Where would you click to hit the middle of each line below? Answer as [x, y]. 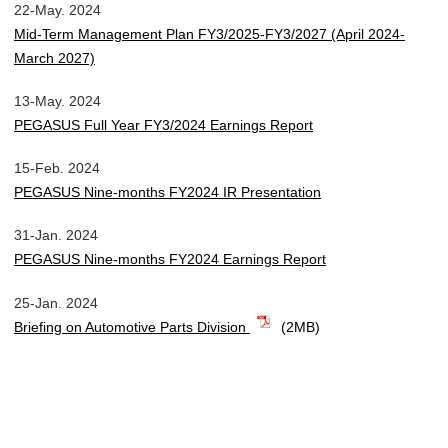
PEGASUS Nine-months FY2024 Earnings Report [170, 259]
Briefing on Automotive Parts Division [132, 326]
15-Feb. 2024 [57, 168]
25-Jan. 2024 [56, 302]
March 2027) [54, 57]
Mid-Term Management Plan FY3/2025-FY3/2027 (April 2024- [209, 33]
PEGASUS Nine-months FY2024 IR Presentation [167, 192]
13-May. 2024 [57, 101]
